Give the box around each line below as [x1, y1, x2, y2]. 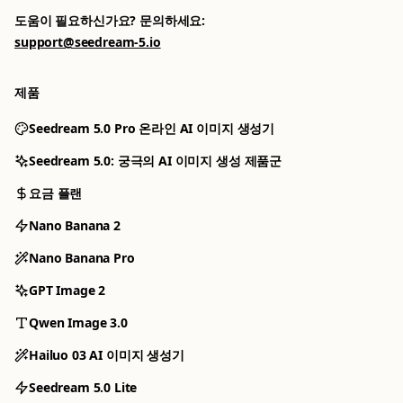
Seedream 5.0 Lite [29, 378, 138, 396]
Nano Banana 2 [29, 216, 121, 234]
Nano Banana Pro [29, 248, 135, 266]
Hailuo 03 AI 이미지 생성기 [29, 345, 184, 363]
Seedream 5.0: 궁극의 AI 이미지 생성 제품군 [29, 151, 282, 169]
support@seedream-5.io [14, 32, 161, 50]
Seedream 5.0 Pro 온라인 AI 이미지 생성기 [29, 119, 275, 137]
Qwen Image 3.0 [29, 313, 128, 331]
